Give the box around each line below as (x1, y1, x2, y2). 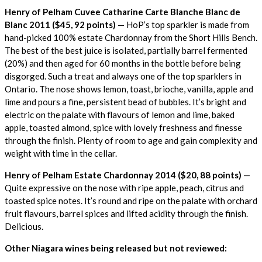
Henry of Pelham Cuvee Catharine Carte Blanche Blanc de (5, 6, 240, 17)
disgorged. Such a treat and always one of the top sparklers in (5, 70, 242, 81)
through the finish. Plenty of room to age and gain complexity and (5, 135, 257, 146)
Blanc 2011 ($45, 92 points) (5, 19, 116, 30)
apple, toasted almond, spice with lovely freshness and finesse (5, 122, 242, 133)
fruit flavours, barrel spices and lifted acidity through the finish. (5, 208, 248, 219)
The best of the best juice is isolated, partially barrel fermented (5, 44, 247, 56)
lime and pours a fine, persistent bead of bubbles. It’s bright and (5, 96, 246, 107)
